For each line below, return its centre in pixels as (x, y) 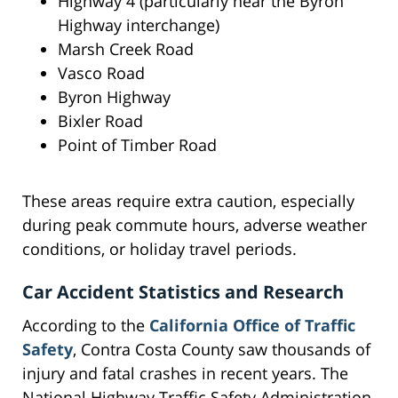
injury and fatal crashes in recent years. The (185, 374)
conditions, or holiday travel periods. (159, 249)
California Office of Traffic (252, 326)
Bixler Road (100, 121)
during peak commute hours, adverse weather (195, 225)
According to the (86, 326)
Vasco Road (101, 73)
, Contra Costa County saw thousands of (222, 350)
